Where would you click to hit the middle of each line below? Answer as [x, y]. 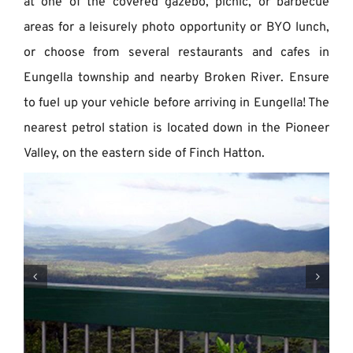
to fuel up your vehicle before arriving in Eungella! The [176, 103]
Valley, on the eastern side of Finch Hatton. [144, 153]
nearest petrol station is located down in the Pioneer [176, 128]
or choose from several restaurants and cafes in [176, 52]
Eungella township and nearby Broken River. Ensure [176, 78]
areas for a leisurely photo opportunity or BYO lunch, [176, 27]
